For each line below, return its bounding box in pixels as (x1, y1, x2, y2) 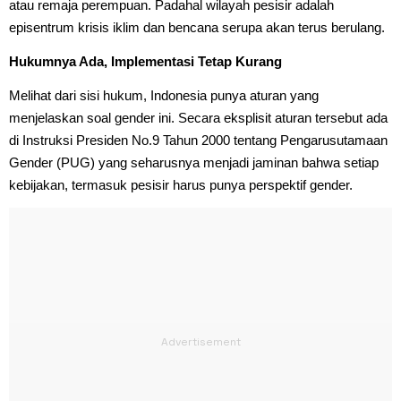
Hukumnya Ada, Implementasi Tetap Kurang (9, 53, 282, 69)
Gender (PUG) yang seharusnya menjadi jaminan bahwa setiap (9, 154, 379, 170)
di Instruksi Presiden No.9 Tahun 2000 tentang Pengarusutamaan (9, 132, 388, 148)
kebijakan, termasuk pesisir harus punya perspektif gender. (9, 176, 353, 192)
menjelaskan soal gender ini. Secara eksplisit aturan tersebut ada (9, 109, 388, 125)
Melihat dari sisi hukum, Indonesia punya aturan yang (9, 87, 319, 103)
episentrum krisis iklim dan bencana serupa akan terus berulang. (9, 19, 385, 35)
